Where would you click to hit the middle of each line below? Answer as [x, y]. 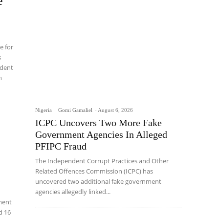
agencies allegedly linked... [73, 191]
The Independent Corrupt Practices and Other [102, 161]
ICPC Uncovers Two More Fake [99, 122]
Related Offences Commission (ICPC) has [94, 171]
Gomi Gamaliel [75, 110]
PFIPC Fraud [61, 146]
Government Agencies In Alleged [101, 134]
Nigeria [44, 110]
